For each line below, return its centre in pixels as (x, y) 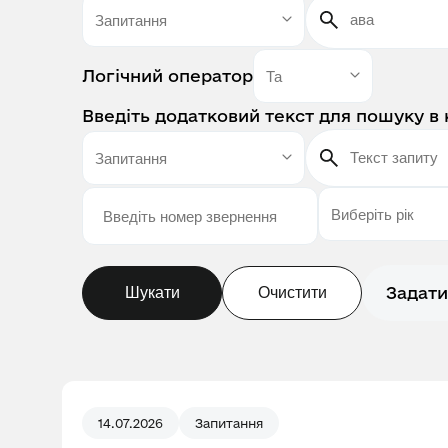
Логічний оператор (167, 75)
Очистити (292, 292)
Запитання (229, 423)
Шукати (152, 292)
